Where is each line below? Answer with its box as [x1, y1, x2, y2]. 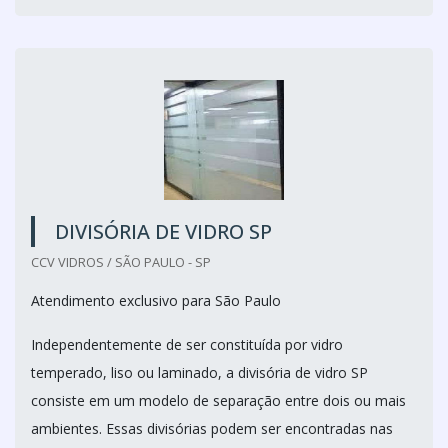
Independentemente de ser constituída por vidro [31, 335, 343, 354]
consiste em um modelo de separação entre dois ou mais [31, 391, 406, 410]
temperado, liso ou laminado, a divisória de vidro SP [31, 363, 368, 382]
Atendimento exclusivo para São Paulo [31, 291, 281, 310]
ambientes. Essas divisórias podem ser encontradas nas [31, 419, 393, 438]
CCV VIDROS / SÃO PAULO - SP [31, 253, 211, 271]
